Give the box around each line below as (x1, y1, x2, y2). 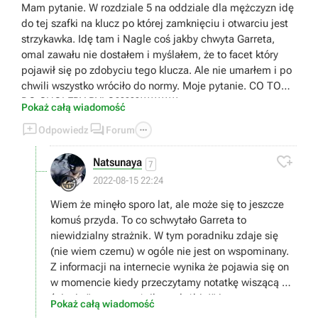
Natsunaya (93, 155, 142, 170)
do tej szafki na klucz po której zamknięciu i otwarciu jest (21, 17, 288, 31)
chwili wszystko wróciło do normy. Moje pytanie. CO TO (21, 79, 281, 93)
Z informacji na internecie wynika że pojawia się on (50, 261, 289, 274)
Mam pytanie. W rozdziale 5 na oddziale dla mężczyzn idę (21, 1, 294, 15)
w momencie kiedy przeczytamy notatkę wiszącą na (50, 276, 293, 290)
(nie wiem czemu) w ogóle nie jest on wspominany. (50, 245, 289, 258)
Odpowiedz (38, 124, 89, 136)
